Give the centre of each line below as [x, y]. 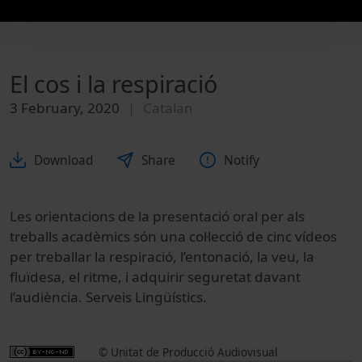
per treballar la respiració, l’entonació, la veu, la [162, 256]
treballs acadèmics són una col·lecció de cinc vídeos [173, 236]
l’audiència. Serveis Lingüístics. [108, 297]
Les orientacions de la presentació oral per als [157, 216]
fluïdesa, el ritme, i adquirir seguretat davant [155, 276]
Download [63, 160]
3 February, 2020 [65, 108]
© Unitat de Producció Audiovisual [188, 351]
